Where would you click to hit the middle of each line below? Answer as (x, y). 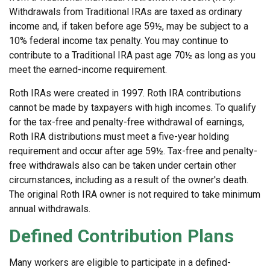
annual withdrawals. (50, 209)
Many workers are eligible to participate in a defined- (120, 263)
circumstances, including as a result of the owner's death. (129, 180)
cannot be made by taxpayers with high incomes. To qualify (133, 108)
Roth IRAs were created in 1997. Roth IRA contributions (125, 93)
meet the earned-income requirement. (88, 70)
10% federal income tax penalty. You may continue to (119, 41)
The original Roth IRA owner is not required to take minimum (135, 195)
